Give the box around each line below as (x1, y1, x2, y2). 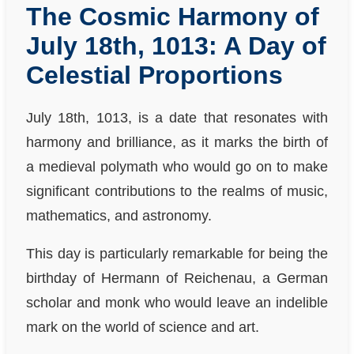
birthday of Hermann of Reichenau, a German (26, 270, 328, 287)
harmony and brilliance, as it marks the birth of (26, 134, 328, 150)
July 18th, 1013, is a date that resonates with (26, 109, 328, 126)
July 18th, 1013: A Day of (26, 31, 326, 60)
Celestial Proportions (26, 60, 283, 89)
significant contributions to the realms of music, (26, 183, 328, 199)
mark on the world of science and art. (26, 319, 259, 336)
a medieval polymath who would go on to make (26, 158, 328, 175)
